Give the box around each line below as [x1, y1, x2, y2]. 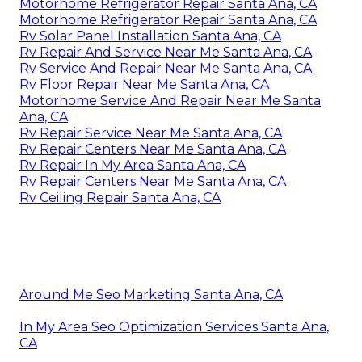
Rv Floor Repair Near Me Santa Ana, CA [19, 76, 269, 92]
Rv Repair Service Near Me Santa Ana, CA [19, 124, 282, 141]
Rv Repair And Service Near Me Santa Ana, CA [19, 44, 312, 60]
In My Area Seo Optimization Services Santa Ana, [19, 318, 329, 335]
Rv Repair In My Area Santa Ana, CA [19, 157, 246, 173]
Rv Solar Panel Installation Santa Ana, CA [19, 27, 281, 44]
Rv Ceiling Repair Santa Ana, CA [19, 189, 221, 205]
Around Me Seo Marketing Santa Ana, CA [19, 286, 283, 302]
